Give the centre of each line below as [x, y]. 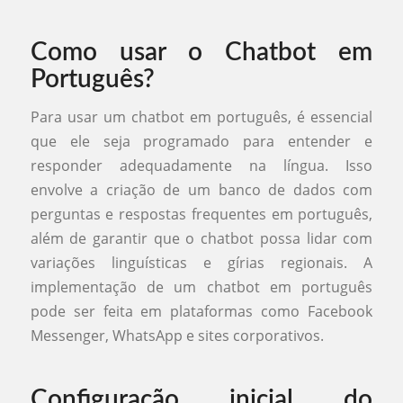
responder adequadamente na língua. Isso [201, 165]
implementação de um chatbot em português [201, 287]
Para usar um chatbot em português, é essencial [201, 116]
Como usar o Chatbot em [201, 53]
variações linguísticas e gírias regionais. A [201, 262]
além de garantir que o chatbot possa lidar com [201, 238]
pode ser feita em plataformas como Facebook [201, 311]
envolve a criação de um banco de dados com [201, 189]
